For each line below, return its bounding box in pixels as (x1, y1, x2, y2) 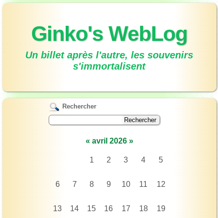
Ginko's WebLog (31, 21, 188, 45)
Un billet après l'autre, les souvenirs (25, 50, 194, 61)
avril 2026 (91, 136, 127, 145)
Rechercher (60, 102, 96, 110)
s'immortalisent (73, 61, 146, 72)
